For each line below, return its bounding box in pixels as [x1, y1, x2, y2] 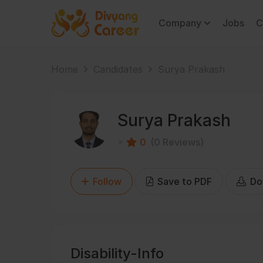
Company [159, 17, 201, 29]
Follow [93, 176, 122, 187]
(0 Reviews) [150, 136, 204, 148]
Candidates [93, 63, 143, 75]
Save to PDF [155, 176, 212, 187]
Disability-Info [70, 245, 164, 262]
